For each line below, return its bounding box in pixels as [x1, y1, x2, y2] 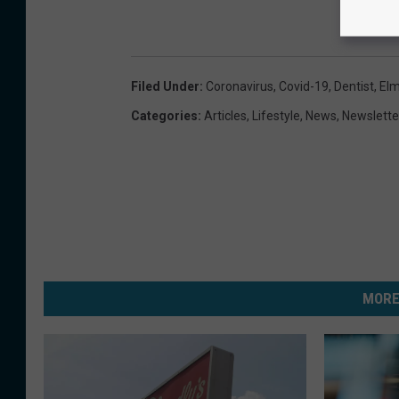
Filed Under [131, 78, 199, 94]
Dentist [334, 78, 374, 94]
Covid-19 [279, 78, 329, 94]
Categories [131, 108, 198, 123]
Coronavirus [206, 78, 273, 94]
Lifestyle [252, 108, 300, 123]
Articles [204, 108, 247, 123]
